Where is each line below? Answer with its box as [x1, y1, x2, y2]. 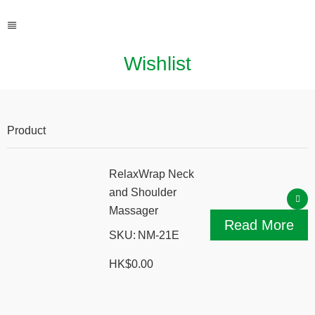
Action [276, 124, 308, 136]
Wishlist [124, 53, 191, 75]
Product [7, 124, 46, 136]
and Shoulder [109, 186, 176, 198]
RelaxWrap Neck [109, 168, 194, 180]
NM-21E [138, 229, 179, 242]
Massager [109, 205, 158, 217]
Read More [224, 217, 294, 233]
